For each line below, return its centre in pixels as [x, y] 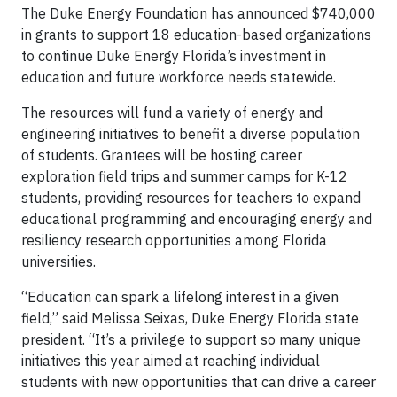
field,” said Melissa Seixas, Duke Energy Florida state [190, 319]
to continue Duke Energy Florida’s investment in [174, 56]
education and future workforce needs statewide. [179, 78]
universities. [58, 262]
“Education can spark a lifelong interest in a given [180, 297]
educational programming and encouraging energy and [197, 219]
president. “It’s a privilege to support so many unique [191, 340]
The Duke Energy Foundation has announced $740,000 [198, 14]
